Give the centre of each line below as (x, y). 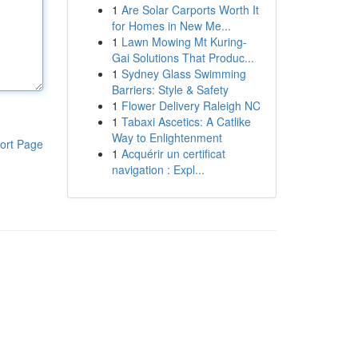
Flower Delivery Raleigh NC (191, 105)
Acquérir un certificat (173, 153)
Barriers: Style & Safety (170, 89)
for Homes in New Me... (171, 26)
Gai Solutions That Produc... (183, 58)
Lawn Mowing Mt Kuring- (184, 42)
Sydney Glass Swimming (183, 74)
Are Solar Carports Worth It (190, 10)
